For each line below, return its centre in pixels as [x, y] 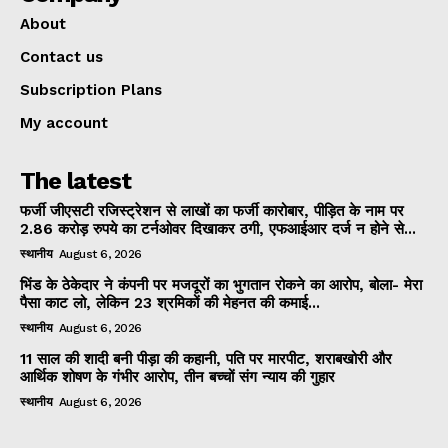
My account [64, 122]
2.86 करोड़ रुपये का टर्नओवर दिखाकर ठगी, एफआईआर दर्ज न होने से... [218, 228]
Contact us [61, 56]
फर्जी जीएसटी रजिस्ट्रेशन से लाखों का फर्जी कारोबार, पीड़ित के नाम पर [212, 210]
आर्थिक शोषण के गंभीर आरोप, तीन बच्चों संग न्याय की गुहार [177, 376]
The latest [75, 180]
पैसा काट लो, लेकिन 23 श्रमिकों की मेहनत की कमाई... [170, 302]
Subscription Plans [91, 89]
